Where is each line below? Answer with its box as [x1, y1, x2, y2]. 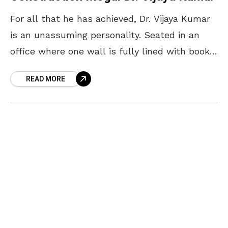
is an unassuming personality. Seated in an [10, 30, 199, 41]
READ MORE [26, 74, 65, 85]
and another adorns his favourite [10, 62, 154, 73]
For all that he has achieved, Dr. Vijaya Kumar [10, 13, 210, 24]
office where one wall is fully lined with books [10, 46, 215, 57]
